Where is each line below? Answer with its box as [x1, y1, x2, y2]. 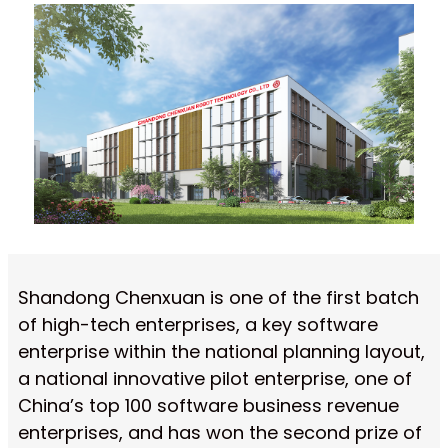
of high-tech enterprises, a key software [18, 311, 378, 337]
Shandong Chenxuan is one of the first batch [18, 284, 419, 310]
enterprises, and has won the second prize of [18, 419, 422, 445]
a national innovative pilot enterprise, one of [18, 365, 412, 391]
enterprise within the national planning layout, [18, 338, 425, 364]
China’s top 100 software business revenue [18, 392, 399, 418]
